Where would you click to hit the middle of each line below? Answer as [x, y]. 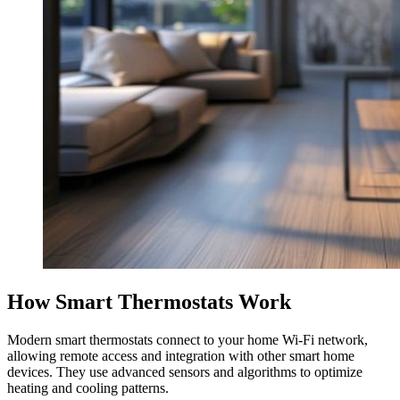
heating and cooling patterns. [88, 387]
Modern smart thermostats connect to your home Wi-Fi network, [187, 339]
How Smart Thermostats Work [149, 301]
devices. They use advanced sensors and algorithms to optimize [185, 371]
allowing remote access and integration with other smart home [181, 355]
